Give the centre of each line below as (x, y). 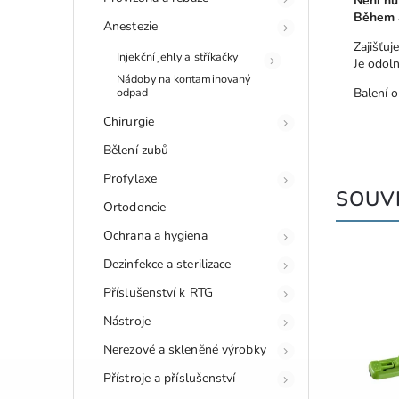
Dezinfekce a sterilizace (167, 264)
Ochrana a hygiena (155, 235)
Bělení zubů (136, 150)
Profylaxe (130, 178)
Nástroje (127, 321)
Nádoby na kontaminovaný (184, 78)
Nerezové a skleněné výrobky (185, 349)
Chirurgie (129, 121)
